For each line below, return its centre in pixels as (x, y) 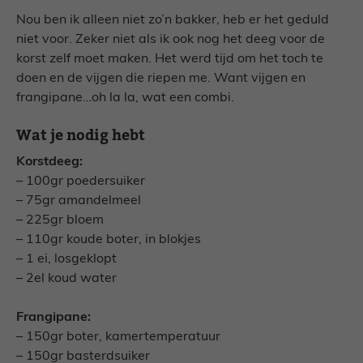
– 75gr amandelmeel (79, 201)
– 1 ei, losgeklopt (66, 259)
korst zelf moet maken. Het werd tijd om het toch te (170, 59)
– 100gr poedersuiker (81, 181)
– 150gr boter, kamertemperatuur (118, 337)
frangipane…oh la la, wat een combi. (125, 98)
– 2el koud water (66, 279)
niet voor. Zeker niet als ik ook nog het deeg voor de (171, 40)
